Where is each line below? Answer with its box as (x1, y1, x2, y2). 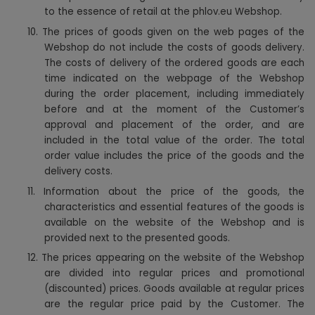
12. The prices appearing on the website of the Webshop (27, 251, 304, 265)
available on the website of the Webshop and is (44, 215, 304, 229)
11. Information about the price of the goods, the (27, 184, 304, 198)
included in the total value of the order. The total (44, 133, 304, 147)
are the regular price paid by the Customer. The (44, 297, 304, 311)
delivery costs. (44, 164, 112, 178)
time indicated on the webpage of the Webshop (44, 71, 304, 85)
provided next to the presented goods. (44, 231, 230, 245)
